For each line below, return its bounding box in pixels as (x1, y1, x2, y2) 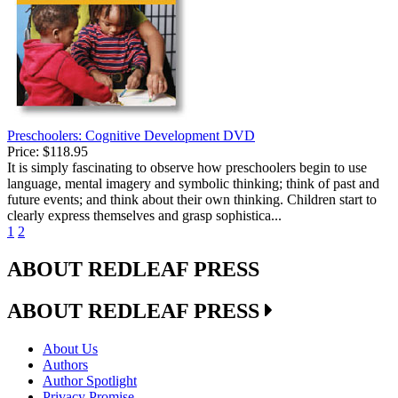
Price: (7, 144, 39, 160)
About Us (43, 340, 98, 356)
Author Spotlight (43, 372, 137, 388)
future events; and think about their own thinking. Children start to (7, 192, 377, 208)
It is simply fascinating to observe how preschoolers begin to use (7, 160, 367, 176)
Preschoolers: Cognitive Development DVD (7, 128, 255, 144)
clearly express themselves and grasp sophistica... (7, 208, 282, 224)
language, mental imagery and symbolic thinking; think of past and (7, 176, 379, 192)
